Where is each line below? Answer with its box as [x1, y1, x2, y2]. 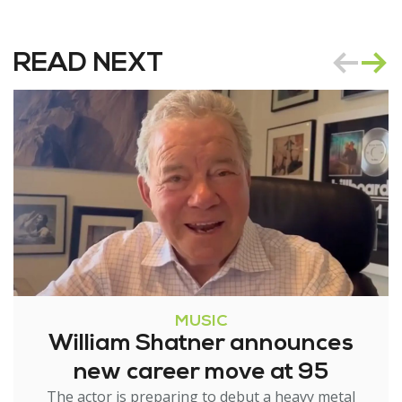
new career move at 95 [74, 361, 328, 386]
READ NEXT [13, 50, 163, 79]
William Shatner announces [48, 332, 354, 357]
